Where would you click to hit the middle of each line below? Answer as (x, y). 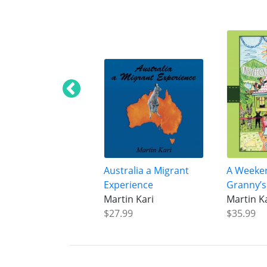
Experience (128, 185)
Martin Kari (128, 199)
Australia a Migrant (146, 171)
